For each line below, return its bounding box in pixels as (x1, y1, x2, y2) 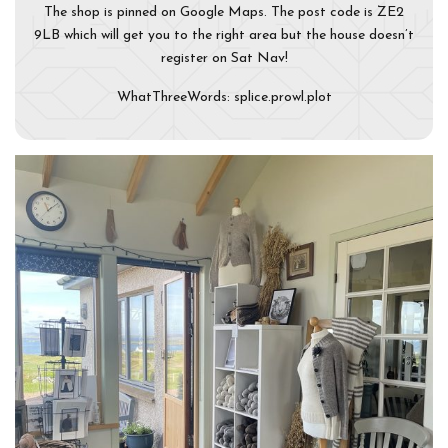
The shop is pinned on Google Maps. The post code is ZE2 (44, 5, 404, 21)
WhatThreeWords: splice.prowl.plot (116, 90, 332, 106)
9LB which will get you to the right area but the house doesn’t (34, 28, 414, 44)
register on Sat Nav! (160, 51, 288, 67)
